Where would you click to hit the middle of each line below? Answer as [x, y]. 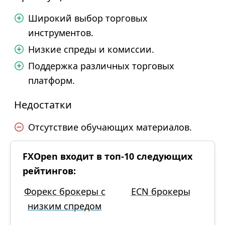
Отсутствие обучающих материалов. [110, 127]
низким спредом [65, 206]
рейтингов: [49, 171]
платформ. [51, 80]
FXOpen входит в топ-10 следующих [107, 156]
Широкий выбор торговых [88, 18]
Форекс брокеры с [65, 191]
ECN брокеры [160, 191]
